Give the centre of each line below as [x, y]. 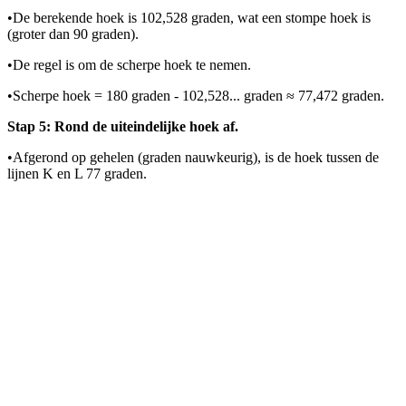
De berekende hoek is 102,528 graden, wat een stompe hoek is [192, 18]
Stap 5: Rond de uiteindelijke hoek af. [123, 127]
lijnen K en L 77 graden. [77, 174]
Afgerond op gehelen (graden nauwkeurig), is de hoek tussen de [196, 158]
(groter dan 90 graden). [73, 34]
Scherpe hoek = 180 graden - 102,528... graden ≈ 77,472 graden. [198, 96]
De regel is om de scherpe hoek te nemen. [132, 65]
